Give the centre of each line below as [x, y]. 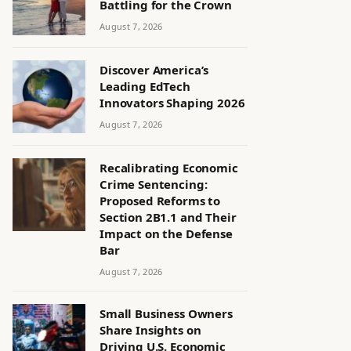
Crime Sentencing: [154, 184]
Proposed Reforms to [160, 201]
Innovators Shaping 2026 [172, 103]
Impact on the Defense [166, 233]
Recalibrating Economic [169, 168]
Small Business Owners [166, 313]
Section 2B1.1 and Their [168, 217]
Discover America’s [154, 70]
